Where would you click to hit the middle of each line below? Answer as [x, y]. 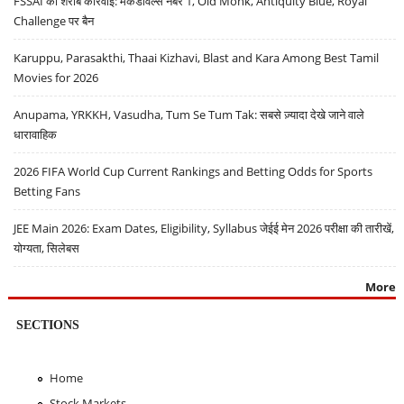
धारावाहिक [36, 135]
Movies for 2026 [56, 78]
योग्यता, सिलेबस [47, 248]
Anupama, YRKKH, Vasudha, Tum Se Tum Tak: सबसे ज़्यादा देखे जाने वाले [189, 115]
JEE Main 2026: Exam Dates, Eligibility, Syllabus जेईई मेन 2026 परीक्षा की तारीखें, [204, 229]
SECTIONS [47, 325]
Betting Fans [47, 192]
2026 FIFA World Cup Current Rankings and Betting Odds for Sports [193, 172]
